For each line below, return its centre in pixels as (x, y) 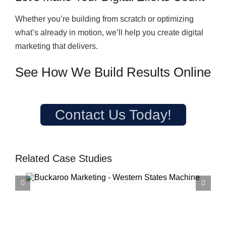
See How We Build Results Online (113, 72)
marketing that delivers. (56, 46)
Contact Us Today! (113, 115)
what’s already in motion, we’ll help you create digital (109, 32)
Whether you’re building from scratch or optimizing (104, 19)
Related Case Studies (64, 159)
